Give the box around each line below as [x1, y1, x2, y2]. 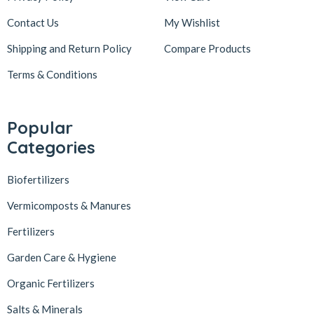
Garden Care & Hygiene [7, 250, 116, 264]
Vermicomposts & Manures [7, 198, 131, 212]
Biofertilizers [7, 172, 69, 186]
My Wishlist [164, 15, 220, 29]
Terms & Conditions [7, 67, 97, 81]
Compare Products [164, 41, 251, 55]
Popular [7, 116, 73, 138]
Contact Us [7, 15, 59, 29]
